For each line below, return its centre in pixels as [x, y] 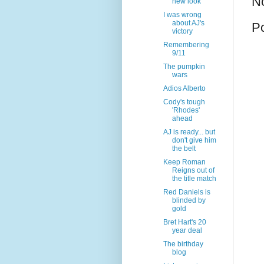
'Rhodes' [186, 110]
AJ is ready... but [189, 132]
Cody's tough [184, 102]
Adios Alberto [184, 89]
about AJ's [188, 23]
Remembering [186, 45]
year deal [187, 231]
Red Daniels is [187, 192]
